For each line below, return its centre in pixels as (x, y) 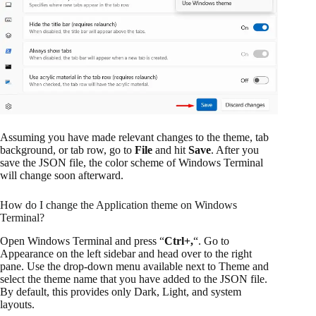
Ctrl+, (179, 241)
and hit (170, 150)
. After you (235, 150)
